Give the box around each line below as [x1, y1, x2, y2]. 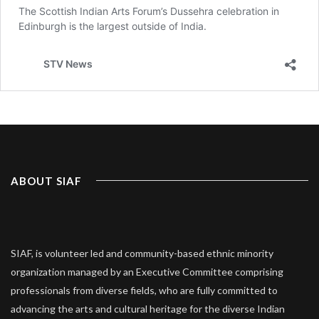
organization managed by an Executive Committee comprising [11, 266, 283, 278]
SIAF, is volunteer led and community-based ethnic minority [11, 247, 273, 259]
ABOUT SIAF [11, 174, 82, 188]
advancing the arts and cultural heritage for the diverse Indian [11, 303, 285, 315]
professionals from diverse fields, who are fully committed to [11, 284, 278, 296]
